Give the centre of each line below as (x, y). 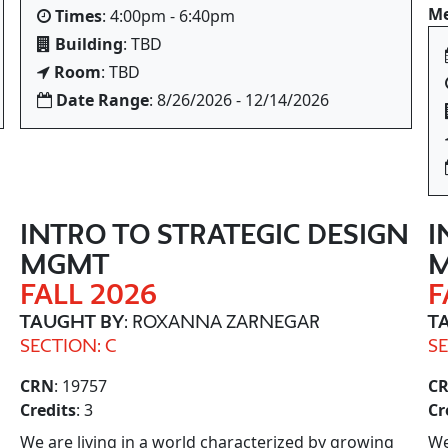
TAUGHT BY (72, 321)
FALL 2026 (88, 294)
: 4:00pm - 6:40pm (168, 16)
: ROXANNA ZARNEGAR (222, 321)
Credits (48, 410)
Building (89, 44)
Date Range (102, 100)
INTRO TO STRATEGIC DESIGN (214, 234)
